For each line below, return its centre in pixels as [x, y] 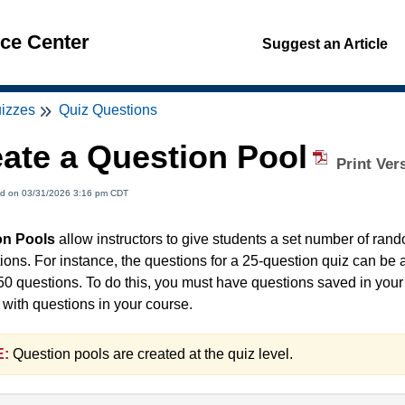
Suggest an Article [325, 44]
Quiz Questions [108, 110]
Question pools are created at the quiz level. [151, 354]
